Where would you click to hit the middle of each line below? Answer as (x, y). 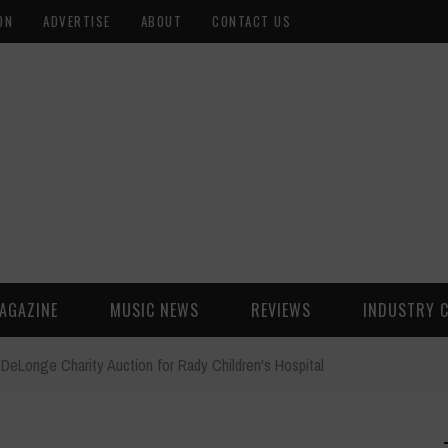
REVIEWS (281, 310)
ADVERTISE (77, 21)
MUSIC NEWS (154, 310)
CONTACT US (251, 21)
